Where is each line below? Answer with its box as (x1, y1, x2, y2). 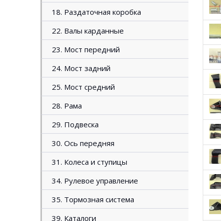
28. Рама (52, 101, 82, 110)
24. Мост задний (52, 63, 110, 73)
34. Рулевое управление (52, 176, 138, 185)
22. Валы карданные (52, 26, 124, 36)
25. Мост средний (52, 82, 115, 92)
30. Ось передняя (52, 138, 114, 148)
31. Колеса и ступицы (52, 157, 127, 167)
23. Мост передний (52, 44, 120, 54)
